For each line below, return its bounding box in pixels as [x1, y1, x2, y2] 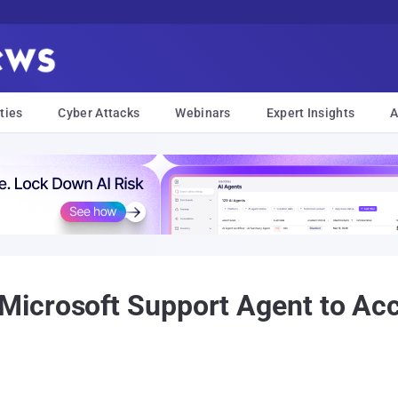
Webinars [175, 106, 231, 120]
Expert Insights [266, 106, 355, 120]
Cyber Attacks [58, 106, 140, 120]
